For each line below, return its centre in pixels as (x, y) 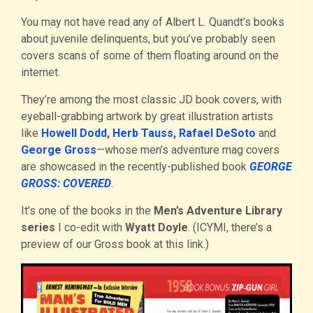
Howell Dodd (74, 133)
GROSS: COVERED (66, 183)
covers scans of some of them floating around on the (150, 55)
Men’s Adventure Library (218, 210)
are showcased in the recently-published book (135, 166)
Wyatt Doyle (156, 227)
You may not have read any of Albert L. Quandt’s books (153, 22)
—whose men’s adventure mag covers (188, 150)
